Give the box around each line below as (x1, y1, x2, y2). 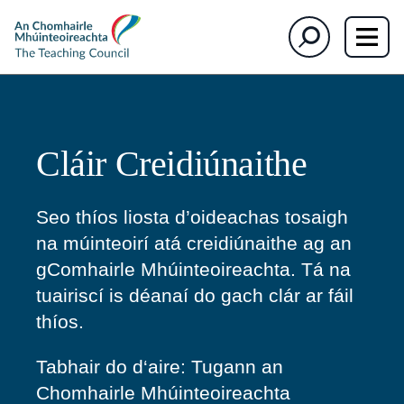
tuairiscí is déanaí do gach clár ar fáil (36, 285, 353, 306)
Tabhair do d (36, 356, 143, 377)
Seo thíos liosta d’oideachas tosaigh (36, 207, 348, 227)
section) (126, 2, 202, 26)
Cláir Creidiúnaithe (36, 143, 308, 184)
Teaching (14, 29, 51, 39)
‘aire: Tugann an (143, 356, 283, 377)
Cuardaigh (289, 19, 333, 29)
